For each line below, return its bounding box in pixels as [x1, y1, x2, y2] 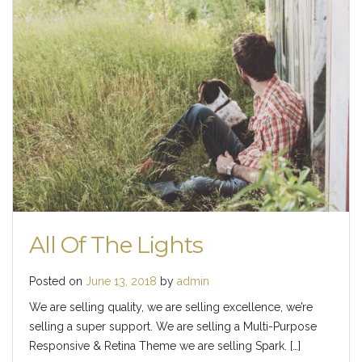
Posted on [29, 274, 86, 288]
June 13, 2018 [86, 274, 157, 288]
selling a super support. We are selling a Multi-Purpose [29, 319, 317, 333]
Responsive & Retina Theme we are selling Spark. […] [29, 339, 301, 352]
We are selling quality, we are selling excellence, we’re [29, 300, 313, 314]
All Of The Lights [29, 230, 203, 259]
